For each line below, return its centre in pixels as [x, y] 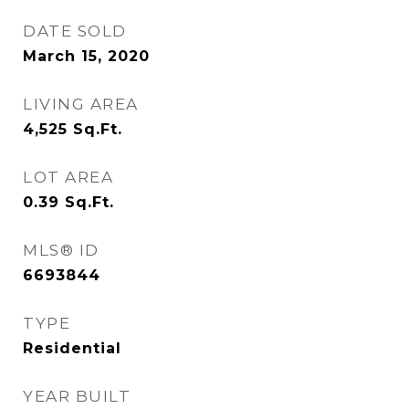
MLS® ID [61, 250]
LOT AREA [68, 177]
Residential [72, 348]
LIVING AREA [81, 104]
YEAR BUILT [77, 396]
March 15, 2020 [86, 56]
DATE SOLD [75, 31]
